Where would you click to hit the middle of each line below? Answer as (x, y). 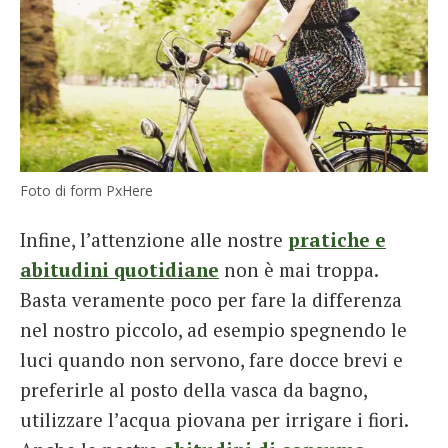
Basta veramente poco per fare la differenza (211, 299)
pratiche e (337, 239)
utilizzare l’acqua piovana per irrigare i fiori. (214, 419)
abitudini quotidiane (119, 269)
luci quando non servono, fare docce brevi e (211, 359)
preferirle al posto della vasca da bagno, (193, 389)
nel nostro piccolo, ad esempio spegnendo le (213, 329)
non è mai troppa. (298, 269)
